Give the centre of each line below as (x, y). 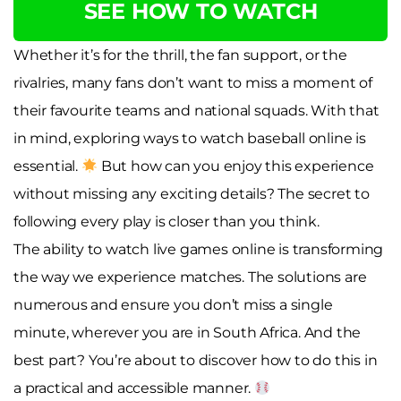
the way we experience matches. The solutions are (190, 277)
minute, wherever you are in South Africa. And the (188, 332)
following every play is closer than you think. (166, 221)
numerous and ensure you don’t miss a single (173, 304)
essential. (47, 166)
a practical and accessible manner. (134, 388)
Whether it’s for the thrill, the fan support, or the (180, 55)
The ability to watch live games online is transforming (199, 249)
